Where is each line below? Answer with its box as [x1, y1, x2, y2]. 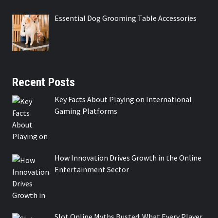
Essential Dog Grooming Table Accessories [54, 13, 197, 23]
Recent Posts [12, 75, 75, 89]
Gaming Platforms [54, 106, 117, 116]
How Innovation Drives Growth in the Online [54, 153, 201, 163]
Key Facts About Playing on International [54, 94, 192, 104]
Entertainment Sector [54, 164, 129, 175]
